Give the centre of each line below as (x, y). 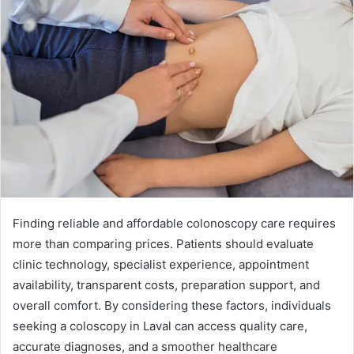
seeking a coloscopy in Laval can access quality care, (160, 326)
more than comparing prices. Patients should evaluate (163, 243)
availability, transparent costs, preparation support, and (166, 284)
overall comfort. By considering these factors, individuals (172, 305)
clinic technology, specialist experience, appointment (161, 264)
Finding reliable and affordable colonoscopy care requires (174, 223)
